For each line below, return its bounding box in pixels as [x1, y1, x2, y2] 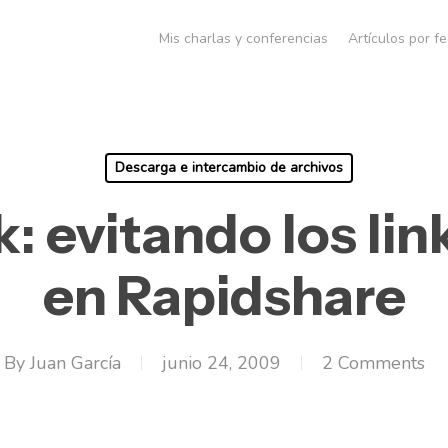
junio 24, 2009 [161, 351, 281, 375]
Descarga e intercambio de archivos [114, 158, 343, 177]
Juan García [29, 351, 121, 375]
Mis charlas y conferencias [159, 29, 328, 48]
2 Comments [321, 351, 425, 375]
